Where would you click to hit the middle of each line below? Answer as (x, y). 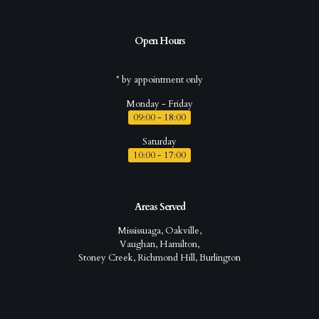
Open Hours (159, 41)
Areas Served (159, 206)
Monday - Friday (159, 104)
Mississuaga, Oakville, (159, 230)
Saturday (159, 141)
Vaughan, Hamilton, (159, 244)
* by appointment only (159, 79)
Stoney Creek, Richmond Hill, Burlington (159, 257)
